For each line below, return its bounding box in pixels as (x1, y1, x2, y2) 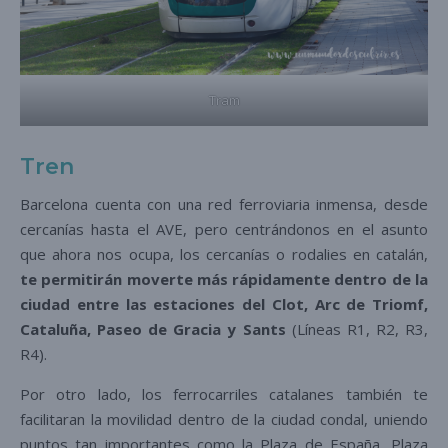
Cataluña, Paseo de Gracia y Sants (20, 318, 286, 339)
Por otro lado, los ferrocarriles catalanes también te (20, 383, 428, 404)
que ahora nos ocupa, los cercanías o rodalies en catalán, (20, 243, 428, 264)
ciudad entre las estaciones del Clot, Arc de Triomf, (20, 293, 428, 314)
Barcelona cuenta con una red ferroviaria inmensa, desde (20, 193, 428, 214)
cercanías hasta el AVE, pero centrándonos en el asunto (20, 218, 428, 239)
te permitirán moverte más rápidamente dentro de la (20, 268, 428, 289)
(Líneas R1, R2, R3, (285, 318, 429, 339)
